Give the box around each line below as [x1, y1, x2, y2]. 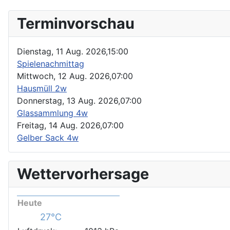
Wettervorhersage [17, 164, 149, 183]
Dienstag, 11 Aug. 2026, [17, 46, 107, 56]
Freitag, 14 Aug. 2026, [17, 120, 102, 130]
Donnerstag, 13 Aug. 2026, [17, 95, 120, 106]
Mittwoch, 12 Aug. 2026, [17, 70, 111, 81]
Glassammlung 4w [17, 107, 88, 118]
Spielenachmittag [17, 58, 84, 69]
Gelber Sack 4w [17, 132, 79, 143]
